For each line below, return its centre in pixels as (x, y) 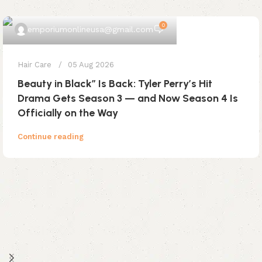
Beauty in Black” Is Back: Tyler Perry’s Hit (115, 84)
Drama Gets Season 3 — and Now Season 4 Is (128, 98)
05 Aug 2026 (91, 65)
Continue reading (51, 137)
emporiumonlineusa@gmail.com (90, 29)
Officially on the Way (68, 113)
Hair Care (35, 65)
